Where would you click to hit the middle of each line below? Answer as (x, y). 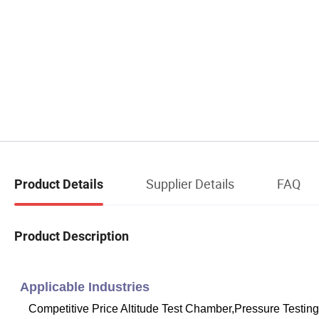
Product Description (72, 236)
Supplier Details (190, 184)
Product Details (59, 184)
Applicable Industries (85, 287)
